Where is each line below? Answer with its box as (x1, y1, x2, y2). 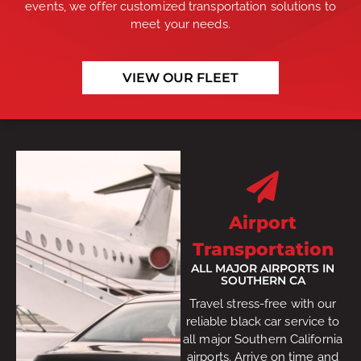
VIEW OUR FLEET (122, 69, 239, 85)
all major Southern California (183, 331, 342, 346)
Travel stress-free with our (189, 296, 337, 311)
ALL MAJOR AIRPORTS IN (191, 260, 334, 276)
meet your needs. (131, 17, 230, 32)
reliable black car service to (185, 313, 340, 329)
